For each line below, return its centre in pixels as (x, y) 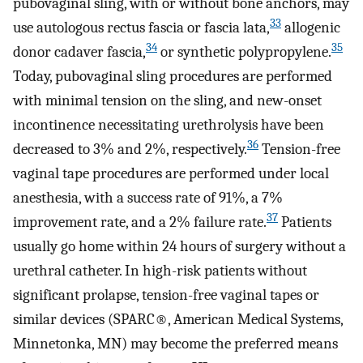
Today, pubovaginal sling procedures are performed (173, 77)
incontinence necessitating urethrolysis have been (169, 125)
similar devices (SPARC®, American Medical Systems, (178, 320)
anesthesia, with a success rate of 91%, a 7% (148, 198)
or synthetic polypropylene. (244, 52)
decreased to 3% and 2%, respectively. (130, 149)
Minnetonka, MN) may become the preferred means (175, 344)
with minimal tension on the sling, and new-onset (167, 101)
